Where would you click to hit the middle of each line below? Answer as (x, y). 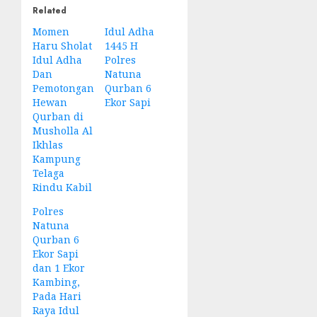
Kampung (57, 159)
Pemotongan (63, 88)
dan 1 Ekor (59, 268)
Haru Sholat (62, 46)
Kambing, (56, 282)
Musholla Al (63, 131)
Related (50, 11)
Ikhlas (48, 145)
